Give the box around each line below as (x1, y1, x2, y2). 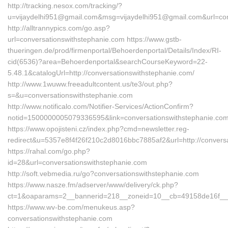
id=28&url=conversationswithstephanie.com (8, 158, 147, 166)
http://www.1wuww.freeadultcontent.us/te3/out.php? (8, 80, 173, 88)
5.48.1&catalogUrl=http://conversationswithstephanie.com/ (8, 69, 194, 77)
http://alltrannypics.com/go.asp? (8, 24, 110, 32)
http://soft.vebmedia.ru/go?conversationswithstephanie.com (8, 169, 199, 178)
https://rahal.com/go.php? (8, 147, 90, 155)
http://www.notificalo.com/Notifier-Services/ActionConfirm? (8, 102, 193, 110)
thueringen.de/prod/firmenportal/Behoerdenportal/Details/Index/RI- (8, 46, 221, 54)
